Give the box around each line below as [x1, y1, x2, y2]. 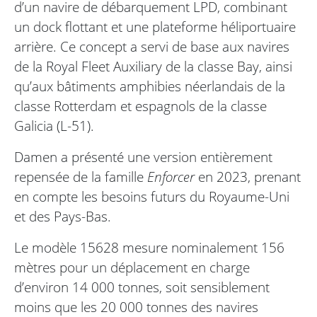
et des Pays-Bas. [14, 207, 111, 226]
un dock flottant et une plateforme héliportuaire [14, 17, 296, 37]
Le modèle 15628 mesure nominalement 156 [14, 238, 284, 258]
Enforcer [147, 167, 195, 187]
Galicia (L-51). [14, 116, 94, 136]
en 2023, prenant [195, 167, 301, 187]
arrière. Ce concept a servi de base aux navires [14, 37, 289, 57]
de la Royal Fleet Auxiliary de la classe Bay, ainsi [14, 57, 292, 76]
